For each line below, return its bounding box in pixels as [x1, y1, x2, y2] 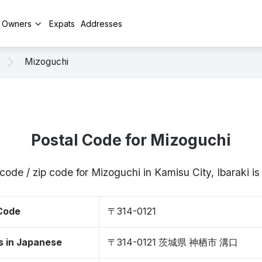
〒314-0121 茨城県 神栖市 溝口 [108, 237, 238, 248]
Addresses [81, 18, 122, 29]
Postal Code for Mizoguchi [31, 131, 231, 149]
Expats [49, 18, 75, 29]
